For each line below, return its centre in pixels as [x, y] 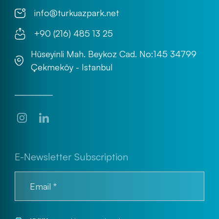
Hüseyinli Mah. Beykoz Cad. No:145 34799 [114, 54]
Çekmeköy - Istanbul [72, 67]
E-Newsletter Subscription [71, 157]
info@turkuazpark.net [77, 13]
